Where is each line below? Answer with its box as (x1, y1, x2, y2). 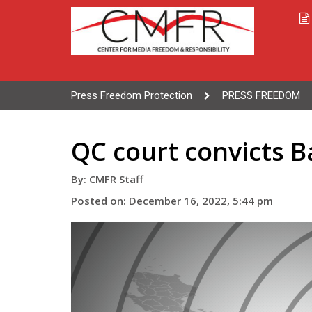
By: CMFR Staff (71, 172, 143, 186)
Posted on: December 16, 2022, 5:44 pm (71, 194, 273, 208)
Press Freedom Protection (71, 89, 192, 102)
